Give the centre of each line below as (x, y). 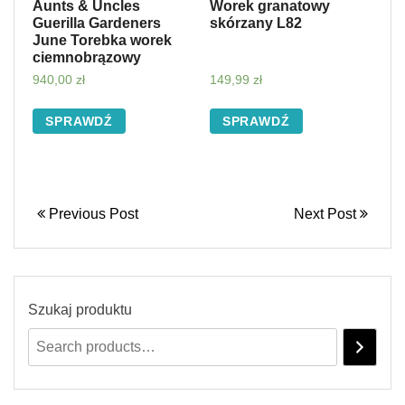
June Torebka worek (102, 40)
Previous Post (92, 213)
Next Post (327, 213)
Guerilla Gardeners (97, 23)
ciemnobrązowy (87, 57)
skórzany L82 (255, 23)
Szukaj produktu (80, 309)
